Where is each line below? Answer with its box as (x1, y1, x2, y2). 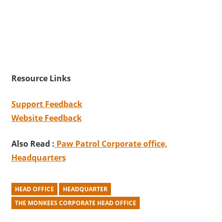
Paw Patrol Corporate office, (54, 138, 167, 150)
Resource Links (11, 73, 71, 84)
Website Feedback (11, 112, 82, 124)
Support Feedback (11, 99, 82, 110)
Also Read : (11, 138, 55, 150)
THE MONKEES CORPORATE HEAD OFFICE (14, 199, 136, 208)
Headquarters (11, 152, 66, 164)
